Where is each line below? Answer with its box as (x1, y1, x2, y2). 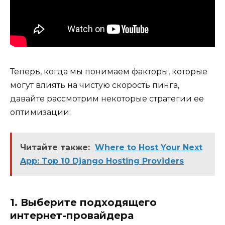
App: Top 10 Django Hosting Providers (20, 156, 184, 166)
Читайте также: (20, 143, 90, 153)
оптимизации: (10, 107, 71, 118)
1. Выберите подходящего (10, 196, 157, 209)
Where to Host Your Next (95, 143, 202, 153)
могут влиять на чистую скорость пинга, (10, 80, 179, 90)
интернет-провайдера (10, 209, 134, 222)
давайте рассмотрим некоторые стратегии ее (10, 94, 204, 104)
